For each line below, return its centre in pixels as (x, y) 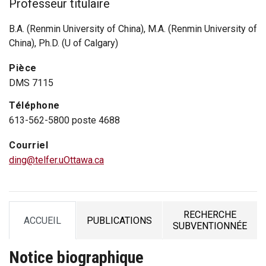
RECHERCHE (210, 215)
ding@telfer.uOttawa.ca (56, 160)
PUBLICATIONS (119, 220)
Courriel (28, 145)
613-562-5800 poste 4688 (64, 121)
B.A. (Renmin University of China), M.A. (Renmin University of (133, 29)
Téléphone (34, 106)
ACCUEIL (42, 220)
